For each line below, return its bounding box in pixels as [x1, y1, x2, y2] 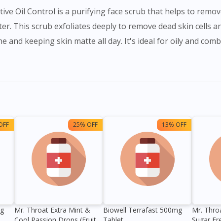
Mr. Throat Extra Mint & [14, 205, 90, 215]
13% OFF [162, 120, 186, 129]
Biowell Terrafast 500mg [103, 205, 182, 215]
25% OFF [73, 120, 98, 129]
